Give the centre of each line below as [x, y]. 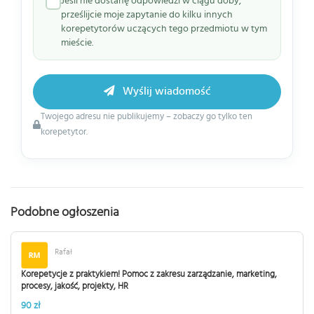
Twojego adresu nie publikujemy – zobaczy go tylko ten [146, 117]
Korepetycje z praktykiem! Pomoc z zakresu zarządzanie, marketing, [149, 274]
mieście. [77, 43]
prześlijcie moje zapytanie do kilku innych [147, 15]
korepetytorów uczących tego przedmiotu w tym [164, 29]
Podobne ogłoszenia [65, 212]
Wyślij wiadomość [165, 91]
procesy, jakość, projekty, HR [75, 286]
